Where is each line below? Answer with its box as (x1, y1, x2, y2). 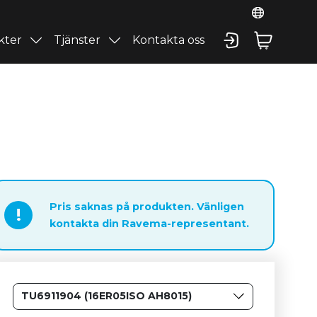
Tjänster (54, 33, 101, 47)
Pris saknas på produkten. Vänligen (50, 200, 244, 213)
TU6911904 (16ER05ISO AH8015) (21, 289, 192, 303)
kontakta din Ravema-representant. (50, 217, 249, 230)
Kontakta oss (132, 33, 204, 47)
